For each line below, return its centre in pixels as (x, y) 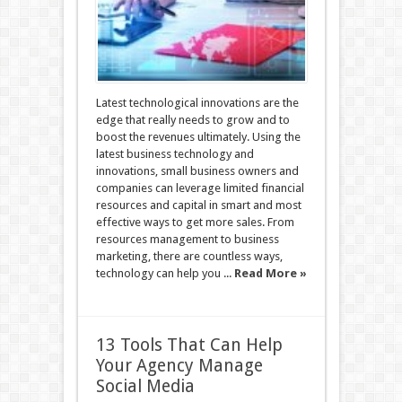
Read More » (270, 273)
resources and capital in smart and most (198, 205)
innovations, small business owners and (197, 171)
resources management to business (187, 239)
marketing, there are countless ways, (189, 256)
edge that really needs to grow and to (192, 120)
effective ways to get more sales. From (195, 222)
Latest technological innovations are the (197, 103)
